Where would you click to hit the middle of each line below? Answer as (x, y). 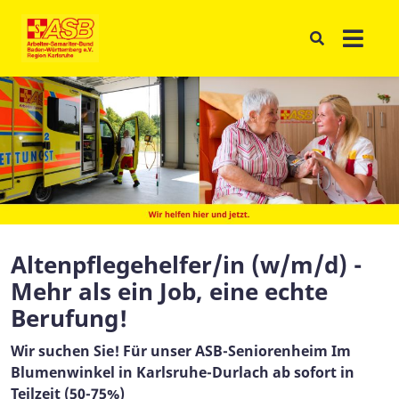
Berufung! (69, 318)
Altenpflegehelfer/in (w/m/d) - (187, 264)
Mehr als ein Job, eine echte (169, 291)
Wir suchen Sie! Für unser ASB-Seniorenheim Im (181, 350)
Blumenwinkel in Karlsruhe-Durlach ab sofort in (183, 372)
